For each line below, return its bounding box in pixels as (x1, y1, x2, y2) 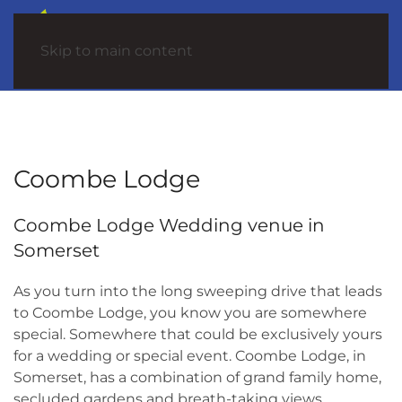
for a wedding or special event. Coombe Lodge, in (13, 347, 366, 364)
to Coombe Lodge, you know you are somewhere (13, 304, 367, 321)
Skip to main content (40, 42, 193, 59)
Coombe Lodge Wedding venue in (13, 214, 325, 236)
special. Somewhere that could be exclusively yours (13, 326, 382, 343)
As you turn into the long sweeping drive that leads (13, 283, 382, 300)
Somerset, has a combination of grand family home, (13, 369, 381, 386)
